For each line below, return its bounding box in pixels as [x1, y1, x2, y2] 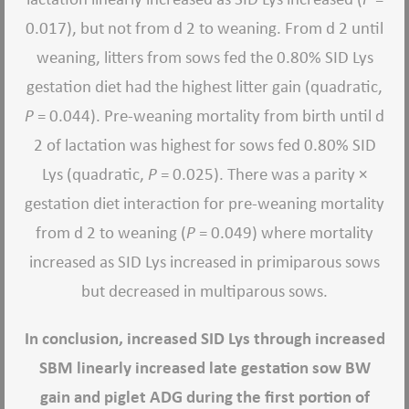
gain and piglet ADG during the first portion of [39, 386, 370, 407]
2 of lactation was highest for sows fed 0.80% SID [33, 134, 376, 155]
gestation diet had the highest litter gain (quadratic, [26, 76, 383, 97]
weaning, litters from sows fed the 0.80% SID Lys [36, 47, 373, 68]
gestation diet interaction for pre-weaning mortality [25, 193, 384, 214]
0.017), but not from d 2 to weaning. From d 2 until [26, 17, 383, 38]
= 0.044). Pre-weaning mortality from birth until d [34, 105, 384, 126]
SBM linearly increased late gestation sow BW [38, 357, 371, 378]
